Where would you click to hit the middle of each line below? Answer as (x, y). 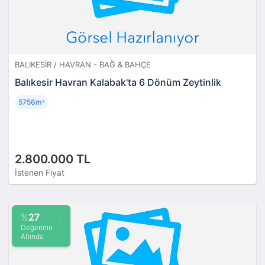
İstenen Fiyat (40, 172)
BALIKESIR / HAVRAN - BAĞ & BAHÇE (83, 64)
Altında (32, 236)
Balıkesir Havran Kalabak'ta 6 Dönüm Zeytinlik (118, 82)
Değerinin (37, 227)
